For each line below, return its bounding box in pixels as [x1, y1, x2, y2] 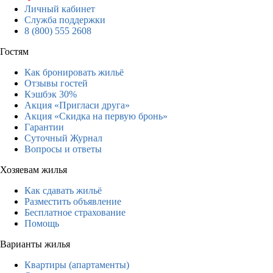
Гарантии [24, 121, 64, 132]
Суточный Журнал [24, 132, 102, 143]
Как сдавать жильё [24, 185, 102, 196]
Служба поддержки [24, 14, 105, 25]
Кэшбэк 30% [24, 88, 77, 99]
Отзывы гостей [24, 77, 88, 88]
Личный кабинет [24, 3, 95, 14]
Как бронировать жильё [24, 66, 124, 77]
